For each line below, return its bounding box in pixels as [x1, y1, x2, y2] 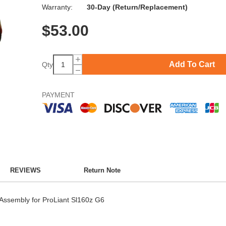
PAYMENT [41, 91, 75, 99]
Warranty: [41, 3, 75, 12]
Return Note [84, 166, 121, 174]
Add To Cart [169, 60, 215, 69]
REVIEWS [10, 166, 41, 174]
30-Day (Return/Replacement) [86, 3, 188, 12]
